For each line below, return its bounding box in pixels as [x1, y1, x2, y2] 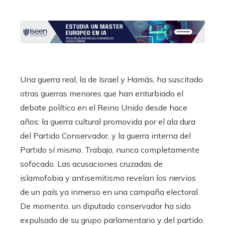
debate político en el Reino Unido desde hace [20, 102, 187, 113]
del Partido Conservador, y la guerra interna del [20, 131, 191, 141]
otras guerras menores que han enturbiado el [20, 88, 183, 99]
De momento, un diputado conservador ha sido [20, 201, 191, 211]
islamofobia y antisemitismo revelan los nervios [20, 173, 196, 183]
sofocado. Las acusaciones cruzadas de [20, 159, 163, 169]
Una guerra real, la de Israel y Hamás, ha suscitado [20, 74, 203, 85]
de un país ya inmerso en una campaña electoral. [20, 187, 199, 197]
